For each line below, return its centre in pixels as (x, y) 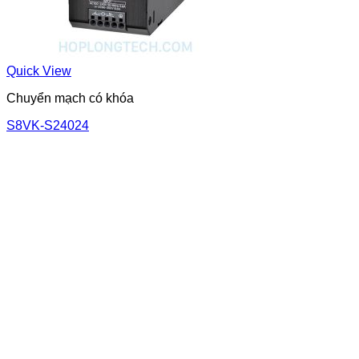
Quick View (39, 71)
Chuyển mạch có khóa (70, 98)
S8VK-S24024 (48, 125)
